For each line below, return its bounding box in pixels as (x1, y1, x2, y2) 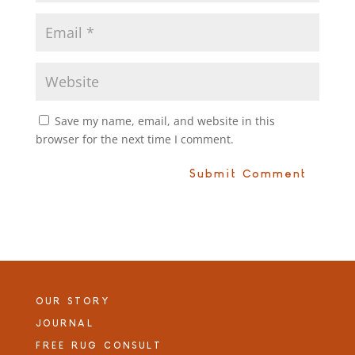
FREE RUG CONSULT (35, 340, 162, 352)
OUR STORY (35, 296, 110, 307)
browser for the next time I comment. (35, 132, 234, 147)
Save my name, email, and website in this (54, 113, 275, 129)
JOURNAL (35, 318, 94, 330)
